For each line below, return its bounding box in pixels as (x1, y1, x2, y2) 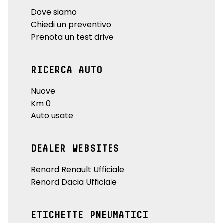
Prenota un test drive (31, 31, 113, 43)
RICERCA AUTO (31, 65, 102, 75)
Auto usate (31, 110, 73, 121)
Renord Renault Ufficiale (31, 163, 124, 175)
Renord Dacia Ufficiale (31, 176, 117, 188)
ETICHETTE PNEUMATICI (31, 210, 148, 220)
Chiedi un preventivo (31, 18, 111, 30)
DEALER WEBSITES (31, 143, 119, 154)
